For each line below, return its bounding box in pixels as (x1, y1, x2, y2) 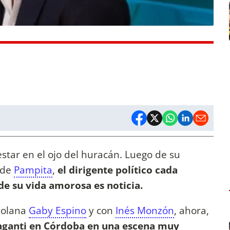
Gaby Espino (29, 203, 86, 218)
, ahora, (174, 203, 209, 218)
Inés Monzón (116, 203, 174, 218)
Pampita (14, 163, 52, 177)
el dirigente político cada (57, 163, 178, 177)
